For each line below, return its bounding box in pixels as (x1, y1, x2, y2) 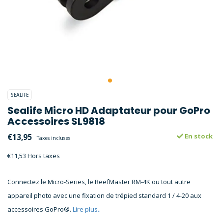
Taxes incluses (37, 135, 70, 141)
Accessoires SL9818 (7, 114, 105, 128)
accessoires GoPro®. (7, 205, 73, 214)
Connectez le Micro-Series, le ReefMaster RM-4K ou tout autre (7, 177, 191, 186)
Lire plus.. (73, 205, 101, 214)
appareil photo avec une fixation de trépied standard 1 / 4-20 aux (7, 191, 201, 200)
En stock (183, 132, 213, 140)
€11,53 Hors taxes (7, 151, 60, 160)
